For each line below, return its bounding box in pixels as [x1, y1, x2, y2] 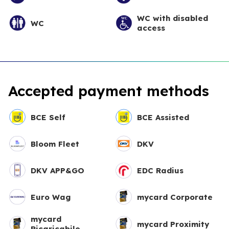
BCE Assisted [137, 112, 189, 122]
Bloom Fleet [31, 139, 79, 149]
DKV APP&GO [31, 165, 84, 175]
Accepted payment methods [8, 82, 209, 100]
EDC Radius [137, 165, 184, 175]
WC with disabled [137, 13, 208, 24]
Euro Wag [31, 192, 71, 202]
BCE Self [31, 112, 65, 122]
